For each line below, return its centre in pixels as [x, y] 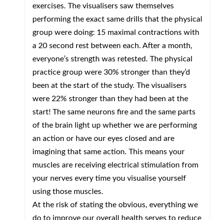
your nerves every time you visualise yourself [109, 178]
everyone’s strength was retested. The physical [112, 59]
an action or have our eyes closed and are [103, 138]
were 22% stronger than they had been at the [110, 99]
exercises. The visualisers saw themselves [103, 6]
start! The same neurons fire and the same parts [114, 112]
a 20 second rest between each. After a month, [112, 46]
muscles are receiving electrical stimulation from [115, 165]
